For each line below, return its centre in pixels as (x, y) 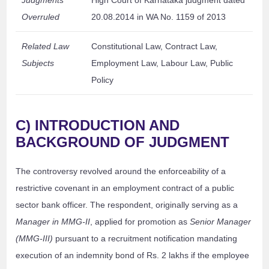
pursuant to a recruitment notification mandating (145, 239)
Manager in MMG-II (53, 222)
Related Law (46, 47)
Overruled (41, 17)
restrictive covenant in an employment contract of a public (125, 188)
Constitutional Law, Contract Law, (155, 47)
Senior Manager (221, 222)
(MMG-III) (35, 239)
